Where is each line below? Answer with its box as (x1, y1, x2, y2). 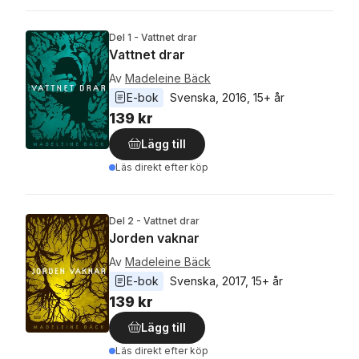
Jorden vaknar (109, 230, 200, 246)
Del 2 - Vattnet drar (109, 215, 200, 227)
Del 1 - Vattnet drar (109, 31, 197, 43)
